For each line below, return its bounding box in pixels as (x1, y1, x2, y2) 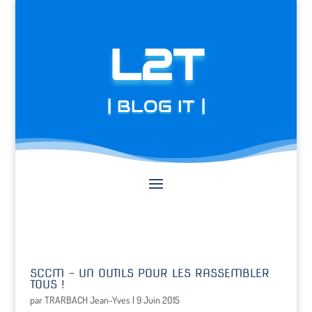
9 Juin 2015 (136, 294, 180, 306)
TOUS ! (29, 278, 65, 291)
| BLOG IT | (107, 95, 205, 117)
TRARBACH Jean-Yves (44, 294, 130, 306)
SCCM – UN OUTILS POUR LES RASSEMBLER (29, 267, 270, 280)
